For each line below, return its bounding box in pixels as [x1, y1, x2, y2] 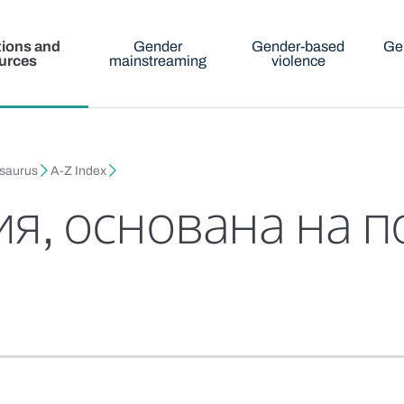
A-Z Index [50, 164, 107, 179]
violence [271, 53, 326, 69]
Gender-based [252, 39, 345, 54]
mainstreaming [109, 53, 207, 69]
